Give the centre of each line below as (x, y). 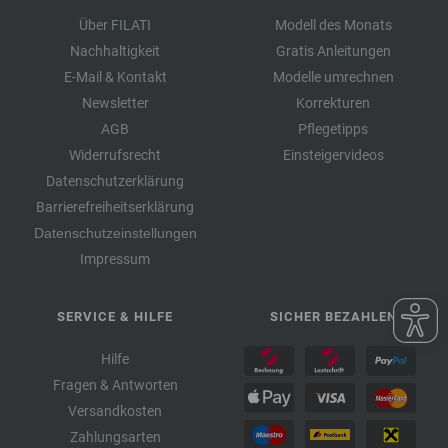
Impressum (115, 258)
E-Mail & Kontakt (115, 76)
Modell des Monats (333, 24)
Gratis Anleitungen (333, 50)
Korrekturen (333, 102)
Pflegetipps (333, 128)
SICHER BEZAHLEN (333, 316)
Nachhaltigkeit (115, 50)
